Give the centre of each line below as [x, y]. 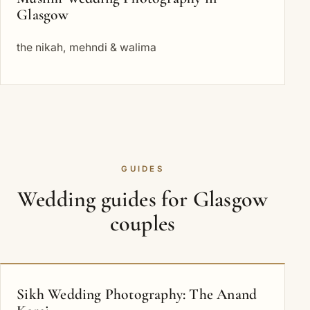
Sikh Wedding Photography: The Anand [137, 294]
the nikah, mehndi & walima [87, 47]
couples [143, 223]
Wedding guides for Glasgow [143, 199]
